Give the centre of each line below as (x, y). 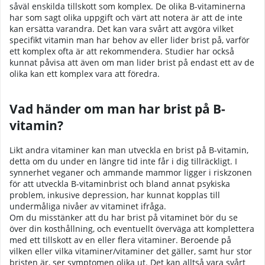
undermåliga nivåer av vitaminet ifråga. (88, 206)
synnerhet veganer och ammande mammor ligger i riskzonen (131, 172)
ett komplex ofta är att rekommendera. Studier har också (122, 51)
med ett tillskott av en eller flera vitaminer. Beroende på (120, 240)
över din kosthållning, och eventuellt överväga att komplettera (132, 228)
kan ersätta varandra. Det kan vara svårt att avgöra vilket (122, 28)
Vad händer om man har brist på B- (117, 109)
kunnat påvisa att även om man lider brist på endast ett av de (132, 62)
